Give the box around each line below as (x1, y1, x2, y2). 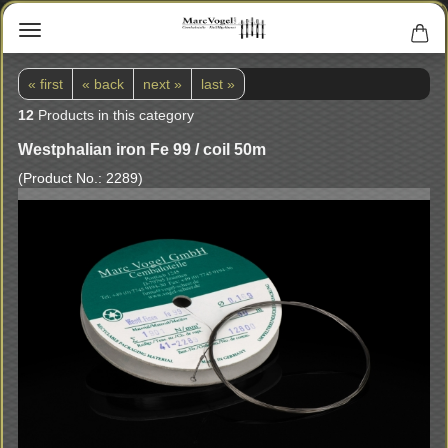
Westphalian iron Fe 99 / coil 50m (18, 141, 266, 158)
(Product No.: (18, 170, 106, 186)
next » (143, 76, 182, 92)
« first (28, 76, 63, 92)
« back (82, 76, 124, 92)
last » (201, 76, 235, 92)
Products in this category (34, 107, 194, 123)
